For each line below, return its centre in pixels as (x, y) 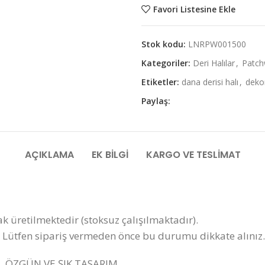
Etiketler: (160, 82)
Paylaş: (156, 101)
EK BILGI (110, 155)
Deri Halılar (214, 63)
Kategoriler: (166, 63)
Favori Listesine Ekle (194, 9)
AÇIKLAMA (49, 155)
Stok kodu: (165, 44)
